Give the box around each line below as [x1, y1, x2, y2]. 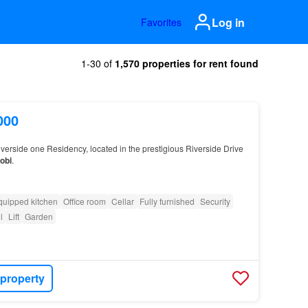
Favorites [141, 15, 181, 29]
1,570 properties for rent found [115, 56, 258, 70]
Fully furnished [139, 195, 195, 207]
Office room [63, 195, 106, 207]
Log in [212, 14, 245, 30]
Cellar [111, 195, 134, 207]
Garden [24, 210, 53, 222]
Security [199, 195, 230, 207]
